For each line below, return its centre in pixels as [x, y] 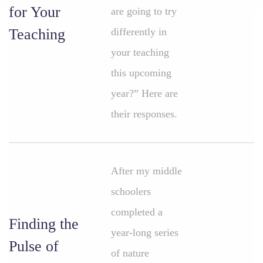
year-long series [145, 232]
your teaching [140, 52]
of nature [130, 253]
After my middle [146, 171]
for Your [35, 12]
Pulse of [34, 246]
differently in [139, 32]
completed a [137, 212]
